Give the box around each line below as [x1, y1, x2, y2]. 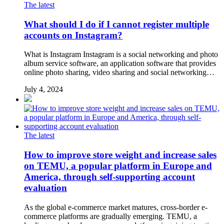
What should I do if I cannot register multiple [24, 18, 209, 29]
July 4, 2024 [24, 85, 63, 94]
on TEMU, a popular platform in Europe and [24, 160, 212, 171]
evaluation [24, 182, 67, 193]
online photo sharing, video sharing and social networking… [24, 68, 214, 77]
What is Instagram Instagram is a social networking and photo [24, 50, 218, 59]
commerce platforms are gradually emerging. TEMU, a [24, 211, 197, 220]
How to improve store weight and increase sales [24, 149, 216, 160]
